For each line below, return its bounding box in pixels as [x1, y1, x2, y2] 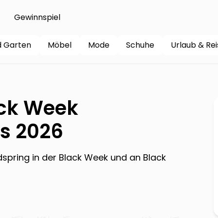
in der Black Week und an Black [29, 151, 166, 163]
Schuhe [126, 39, 154, 51]
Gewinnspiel [14, 12, 60, 23]
